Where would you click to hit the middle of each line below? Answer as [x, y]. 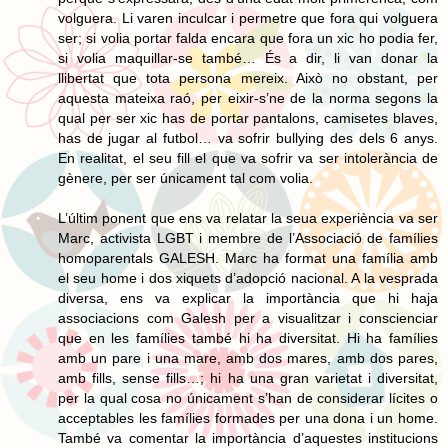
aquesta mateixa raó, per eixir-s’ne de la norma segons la [248, 97]
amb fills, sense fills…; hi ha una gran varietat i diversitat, [248, 377]
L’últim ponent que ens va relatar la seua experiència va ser [248, 217]
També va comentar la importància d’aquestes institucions [248, 437]
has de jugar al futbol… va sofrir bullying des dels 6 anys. [248, 137]
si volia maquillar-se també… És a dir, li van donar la [248, 57]
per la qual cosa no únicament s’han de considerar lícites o [248, 397]
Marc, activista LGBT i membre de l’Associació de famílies [248, 237]
